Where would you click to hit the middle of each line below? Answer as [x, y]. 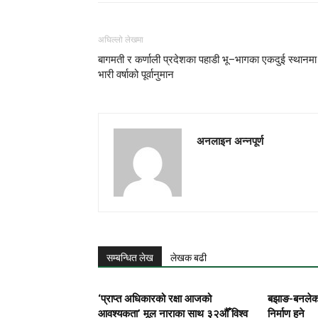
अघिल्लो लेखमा [121, 39]
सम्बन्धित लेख [130, 257]
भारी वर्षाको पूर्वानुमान [136, 74]
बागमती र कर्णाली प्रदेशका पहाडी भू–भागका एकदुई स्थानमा [207, 59]
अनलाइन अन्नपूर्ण [230, 140]
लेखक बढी [188, 257]
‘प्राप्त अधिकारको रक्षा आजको [155, 298]
